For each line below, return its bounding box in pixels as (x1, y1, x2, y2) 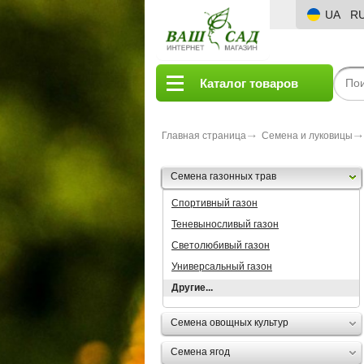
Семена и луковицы (262, 130, 353, 141)
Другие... (171, 282, 213, 293)
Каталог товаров (200, 76, 298, 90)
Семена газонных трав (171, 171, 276, 182)
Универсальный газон (171, 261, 272, 272)
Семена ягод (171, 346, 230, 357)
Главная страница (162, 130, 246, 141)
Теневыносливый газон (171, 219, 279, 230)
